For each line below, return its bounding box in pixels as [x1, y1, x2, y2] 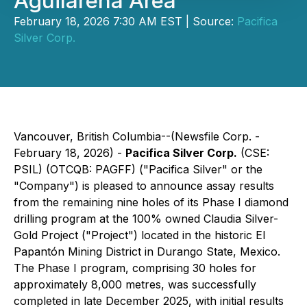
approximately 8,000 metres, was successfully [14, 278, 256, 291]
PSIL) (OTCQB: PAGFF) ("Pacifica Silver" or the [14, 162, 262, 176]
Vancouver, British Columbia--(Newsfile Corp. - [14, 130, 260, 143]
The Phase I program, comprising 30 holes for [14, 261, 256, 275]
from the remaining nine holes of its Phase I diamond [14, 195, 288, 209]
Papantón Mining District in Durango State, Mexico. [14, 245, 280, 258]
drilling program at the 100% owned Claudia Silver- [14, 212, 278, 225]
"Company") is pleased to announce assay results [14, 179, 274, 193]
